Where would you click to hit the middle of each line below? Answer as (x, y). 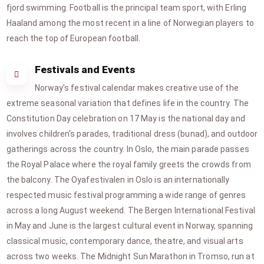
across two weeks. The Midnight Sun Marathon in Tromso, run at (130, 256)
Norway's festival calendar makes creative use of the (136, 88)
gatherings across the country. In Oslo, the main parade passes (128, 149)
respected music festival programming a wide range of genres (126, 195)
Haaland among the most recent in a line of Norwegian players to (130, 23)
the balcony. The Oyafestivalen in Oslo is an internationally (118, 180)
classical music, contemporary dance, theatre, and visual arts (125, 241)
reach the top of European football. (73, 38)
